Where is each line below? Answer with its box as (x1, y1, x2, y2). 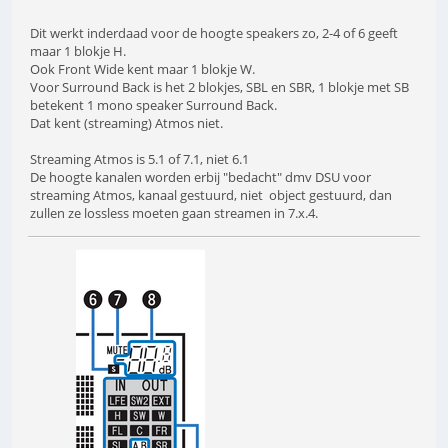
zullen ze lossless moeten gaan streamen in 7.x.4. (30, 203, 318, 222)
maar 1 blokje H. (30, 41, 126, 60)
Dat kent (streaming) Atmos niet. (30, 113, 223, 132)
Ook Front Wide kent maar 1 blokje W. (30, 59, 255, 78)
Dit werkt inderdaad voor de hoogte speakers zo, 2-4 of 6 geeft (30, 23, 398, 42)
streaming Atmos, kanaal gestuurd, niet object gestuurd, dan (30, 185, 392, 204)
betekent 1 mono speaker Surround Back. (30, 95, 277, 114)
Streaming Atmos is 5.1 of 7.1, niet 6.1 (30, 149, 249, 168)
